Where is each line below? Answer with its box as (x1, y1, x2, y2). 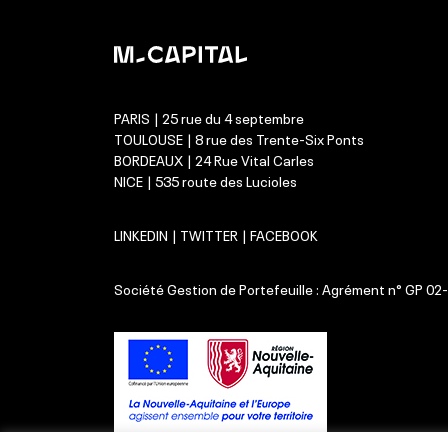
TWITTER (179, 223, 238, 244)
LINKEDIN (113, 223, 168, 244)
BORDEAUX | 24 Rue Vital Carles (113, 148, 314, 169)
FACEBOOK (249, 223, 318, 244)
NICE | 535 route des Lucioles (113, 169, 297, 190)
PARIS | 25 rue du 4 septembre (113, 106, 304, 127)
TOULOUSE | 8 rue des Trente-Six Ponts (113, 127, 364, 148)
